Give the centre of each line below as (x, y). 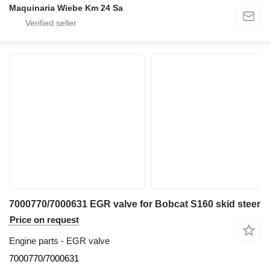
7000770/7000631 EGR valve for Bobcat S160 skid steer (135, 204)
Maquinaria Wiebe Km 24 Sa (66, 8)
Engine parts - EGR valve (59, 241)
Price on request (44, 220)
